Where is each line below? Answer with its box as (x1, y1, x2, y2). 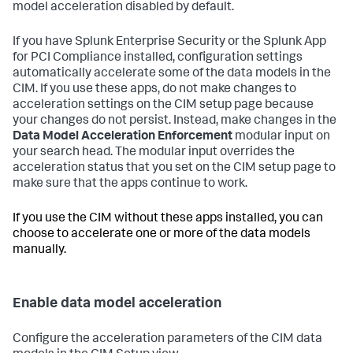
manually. (13, 244, 66, 258)
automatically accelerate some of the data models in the (13, 68, 331, 81)
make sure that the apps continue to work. (13, 178, 247, 191)
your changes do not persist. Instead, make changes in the (13, 115, 336, 128)
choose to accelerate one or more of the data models (13, 229, 310, 242)
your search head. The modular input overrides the (13, 147, 295, 160)
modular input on (232, 131, 330, 144)
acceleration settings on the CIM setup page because (13, 99, 314, 113)
